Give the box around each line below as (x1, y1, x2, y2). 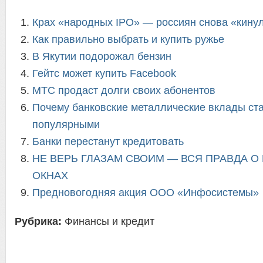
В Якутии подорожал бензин (32, 50, 171, 62)
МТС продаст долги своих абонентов (32, 85, 215, 96)
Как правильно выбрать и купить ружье (32, 33, 224, 45)
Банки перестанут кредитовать (32, 136, 184, 147)
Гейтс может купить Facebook (32, 68, 176, 79)
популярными (32, 119, 100, 130)
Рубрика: (15, 215, 65, 227)
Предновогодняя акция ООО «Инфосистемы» (32, 187, 259, 198)
